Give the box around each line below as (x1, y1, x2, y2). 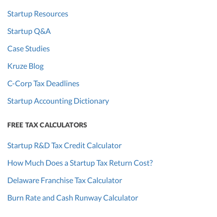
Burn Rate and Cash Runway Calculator (7, 192, 138, 202)
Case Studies (7, 43, 50, 53)
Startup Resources (7, 8, 68, 18)
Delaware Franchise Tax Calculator (7, 175, 122, 185)
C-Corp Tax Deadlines (7, 78, 79, 88)
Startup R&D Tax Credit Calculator (7, 140, 122, 150)
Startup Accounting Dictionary (7, 95, 109, 105)
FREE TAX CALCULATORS (7, 120, 87, 129)
